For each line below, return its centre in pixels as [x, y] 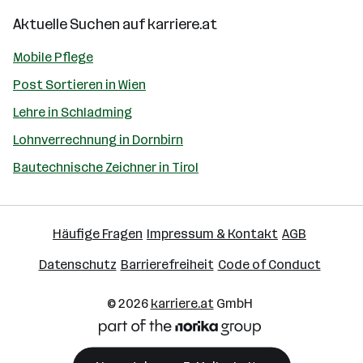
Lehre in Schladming [73, 112]
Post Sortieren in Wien [79, 84]
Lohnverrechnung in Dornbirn [98, 139]
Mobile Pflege [53, 57]
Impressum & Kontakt [212, 233]
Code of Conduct [269, 264]
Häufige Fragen [98, 233]
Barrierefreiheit [167, 264]
